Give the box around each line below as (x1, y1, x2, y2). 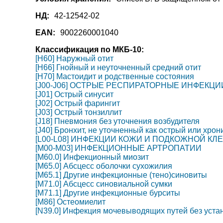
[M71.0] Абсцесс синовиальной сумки (35, 180, 172, 188)
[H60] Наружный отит (35, 54, 113, 63)
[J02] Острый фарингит (35, 99, 120, 108)
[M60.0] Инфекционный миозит (35, 153, 149, 161)
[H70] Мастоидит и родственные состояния (35, 72, 194, 81)
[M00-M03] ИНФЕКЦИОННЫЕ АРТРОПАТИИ (35, 144, 202, 152)
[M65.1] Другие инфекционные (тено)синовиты (35, 171, 207, 179)
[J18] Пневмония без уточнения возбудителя (35, 117, 200, 125)
